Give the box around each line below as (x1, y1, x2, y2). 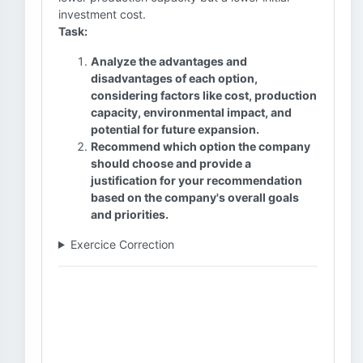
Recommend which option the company (91, 139, 310, 153)
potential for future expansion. (91, 122, 259, 136)
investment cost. (58, 7, 146, 21)
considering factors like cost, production (91, 88, 317, 102)
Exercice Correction (70, 237, 174, 251)
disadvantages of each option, (91, 71, 258, 85)
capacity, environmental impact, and (91, 105, 292, 119)
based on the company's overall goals (91, 190, 299, 204)
